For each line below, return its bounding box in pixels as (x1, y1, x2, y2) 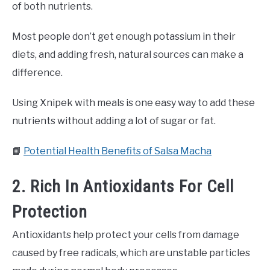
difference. (12, 66, 63, 78)
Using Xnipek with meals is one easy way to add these (12, 96, 255, 108)
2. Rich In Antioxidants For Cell (12, 176, 234, 196)
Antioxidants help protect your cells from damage (12, 228, 239, 240)
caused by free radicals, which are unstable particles (12, 246, 250, 259)
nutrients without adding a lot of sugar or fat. (12, 115, 216, 127)
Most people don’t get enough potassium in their (12, 30, 236, 42)
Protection (12, 201, 87, 222)
